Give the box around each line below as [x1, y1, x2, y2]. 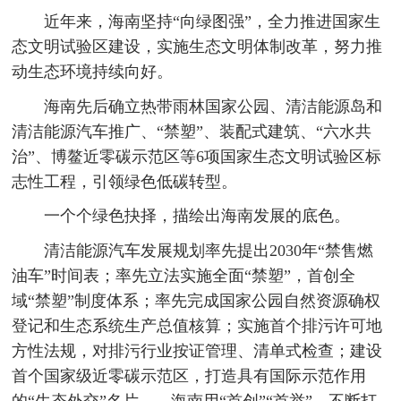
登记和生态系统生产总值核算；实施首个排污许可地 [12, 316, 383, 335]
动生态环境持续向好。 [12, 63, 174, 81]
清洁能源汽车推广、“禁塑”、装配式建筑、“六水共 [12, 122, 372, 141]
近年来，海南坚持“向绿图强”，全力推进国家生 [43, 13, 380, 31]
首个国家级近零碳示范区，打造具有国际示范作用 [12, 366, 367, 385]
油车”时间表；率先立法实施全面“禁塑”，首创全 [12, 266, 356, 285]
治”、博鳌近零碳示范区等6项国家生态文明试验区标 [12, 147, 382, 166]
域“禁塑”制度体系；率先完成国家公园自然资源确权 [12, 291, 381, 310]
